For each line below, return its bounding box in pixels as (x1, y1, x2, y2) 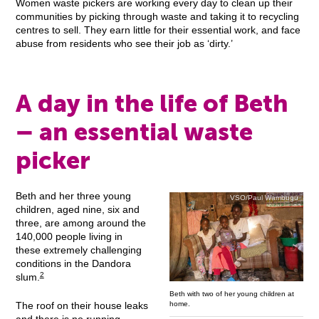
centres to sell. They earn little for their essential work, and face (15, 25, 300, 36)
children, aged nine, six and (15, 204, 140, 216)
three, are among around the (15, 218, 146, 229)
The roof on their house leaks (15, 300, 148, 311)
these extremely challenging (15, 245, 142, 256)
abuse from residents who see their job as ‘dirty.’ (15, 38, 233, 50)
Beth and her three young (15, 191, 131, 202)
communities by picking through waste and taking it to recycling (15, 11, 299, 23)
